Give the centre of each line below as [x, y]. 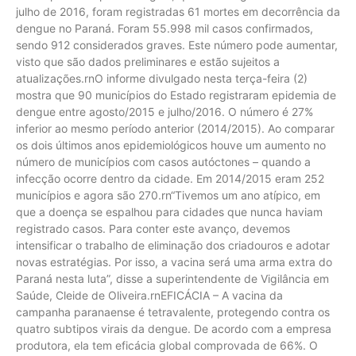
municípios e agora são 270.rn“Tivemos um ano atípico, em [168, 195]
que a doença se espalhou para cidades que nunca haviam [169, 211]
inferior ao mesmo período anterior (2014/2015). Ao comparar [175, 128]
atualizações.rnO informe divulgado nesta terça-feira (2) [162, 78]
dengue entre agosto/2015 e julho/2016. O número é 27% [164, 111]
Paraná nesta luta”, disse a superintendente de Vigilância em [172, 278]
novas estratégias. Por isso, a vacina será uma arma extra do [174, 261]
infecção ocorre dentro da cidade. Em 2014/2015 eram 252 [170, 178]
